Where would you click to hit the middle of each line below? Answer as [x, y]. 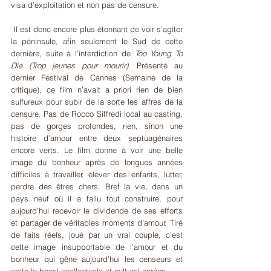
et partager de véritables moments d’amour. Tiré [97, 222]
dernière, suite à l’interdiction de [73, 53]
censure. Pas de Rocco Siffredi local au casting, [97, 113]
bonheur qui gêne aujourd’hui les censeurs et [97, 259]
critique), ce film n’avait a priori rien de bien [97, 89]
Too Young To [159, 53]
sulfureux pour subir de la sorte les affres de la [97, 101]
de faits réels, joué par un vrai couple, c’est [97, 234]
